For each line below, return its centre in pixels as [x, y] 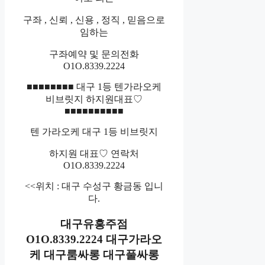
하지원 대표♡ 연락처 [94, 153]
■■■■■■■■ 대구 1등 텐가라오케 [94, 86]
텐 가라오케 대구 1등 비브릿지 [94, 131]
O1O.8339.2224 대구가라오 [94, 239]
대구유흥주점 [94, 224]
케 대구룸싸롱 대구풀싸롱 [94, 254]
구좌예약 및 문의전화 [94, 54]
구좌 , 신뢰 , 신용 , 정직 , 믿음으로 [94, 20]
